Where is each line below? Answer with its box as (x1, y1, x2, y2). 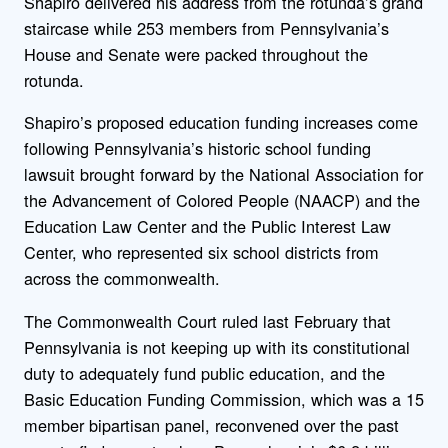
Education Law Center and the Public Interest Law (24, 214, 391, 239)
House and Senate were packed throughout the (24, 42, 368, 67)
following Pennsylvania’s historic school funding (24, 136, 371, 161)
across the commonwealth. (24, 266, 225, 291)
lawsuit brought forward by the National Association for (24, 162, 423, 187)
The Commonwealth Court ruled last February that (24, 308, 391, 333)
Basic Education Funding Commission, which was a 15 (24, 386, 424, 411)
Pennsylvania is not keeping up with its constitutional (24, 334, 410, 359)
